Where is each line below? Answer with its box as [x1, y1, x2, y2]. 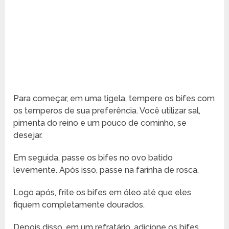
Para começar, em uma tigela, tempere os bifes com [13, 94, 215, 104]
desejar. [13, 130, 43, 141]
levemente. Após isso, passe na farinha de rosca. [13, 165, 199, 175]
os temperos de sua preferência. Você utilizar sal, [13, 106, 201, 116]
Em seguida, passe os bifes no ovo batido [13, 153, 173, 163]
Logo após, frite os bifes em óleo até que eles [13, 188, 192, 198]
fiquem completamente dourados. [13, 200, 145, 210]
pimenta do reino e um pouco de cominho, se [13, 118, 187, 128]
